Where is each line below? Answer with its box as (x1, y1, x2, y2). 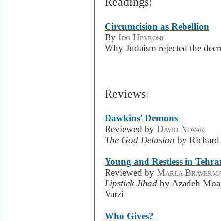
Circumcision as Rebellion (105, 21, 209, 32)
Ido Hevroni (118, 32, 163, 42)
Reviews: (105, 87, 149, 101)
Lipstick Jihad (105, 178, 157, 189)
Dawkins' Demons (105, 113, 178, 124)
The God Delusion (105, 135, 175, 146)
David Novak (157, 124, 204, 135)
